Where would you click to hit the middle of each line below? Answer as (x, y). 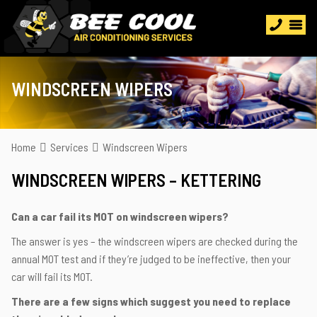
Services (69, 147)
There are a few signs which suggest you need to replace (151, 301)
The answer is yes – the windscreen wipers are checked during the (155, 241)
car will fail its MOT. (52, 276)
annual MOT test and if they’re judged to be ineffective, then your (151, 259)
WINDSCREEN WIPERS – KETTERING (136, 180)
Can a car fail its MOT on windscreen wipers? (120, 216)
